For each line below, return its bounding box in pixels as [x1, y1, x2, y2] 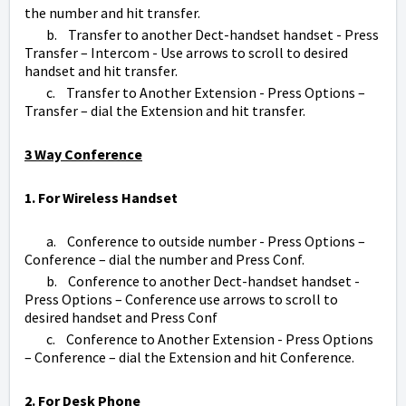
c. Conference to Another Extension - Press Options [24, 330, 373, 349]
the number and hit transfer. [24, 4, 203, 23]
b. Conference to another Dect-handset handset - [24, 272, 360, 291]
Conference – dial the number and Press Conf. [24, 250, 307, 269]
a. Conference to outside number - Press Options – [24, 232, 365, 251]
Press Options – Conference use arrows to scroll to [24, 290, 338, 309]
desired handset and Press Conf [24, 308, 220, 327]
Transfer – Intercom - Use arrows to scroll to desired [24, 43, 348, 63]
